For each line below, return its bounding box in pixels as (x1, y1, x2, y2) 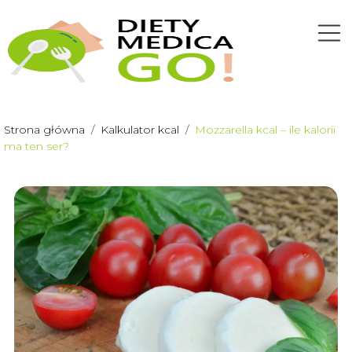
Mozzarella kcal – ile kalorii (195, 123, 335, 137)
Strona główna (4, 123, 88, 137)
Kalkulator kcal (101, 123, 182, 137)
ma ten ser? (4, 139, 69, 153)
